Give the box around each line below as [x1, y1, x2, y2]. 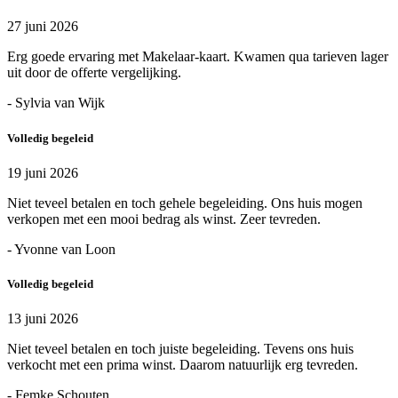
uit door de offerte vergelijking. [7, 65, 181, 81]
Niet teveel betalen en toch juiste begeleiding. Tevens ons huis [7, 341, 354, 357]
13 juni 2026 [7, 311, 78, 327]
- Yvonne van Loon [7, 241, 115, 257]
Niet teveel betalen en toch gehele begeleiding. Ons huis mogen [7, 195, 362, 211]
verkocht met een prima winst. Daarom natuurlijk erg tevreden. [7, 357, 358, 373]
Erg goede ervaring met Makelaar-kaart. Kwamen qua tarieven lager [7, 49, 388, 65]
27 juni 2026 [7, 19, 78, 35]
